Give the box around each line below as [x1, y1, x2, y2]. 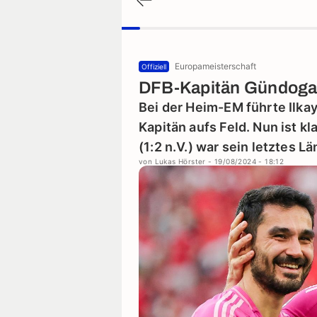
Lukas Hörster [154, 157, 206, 166]
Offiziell [142, 62, 166, 71]
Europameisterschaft [175, 61, 256, 71]
